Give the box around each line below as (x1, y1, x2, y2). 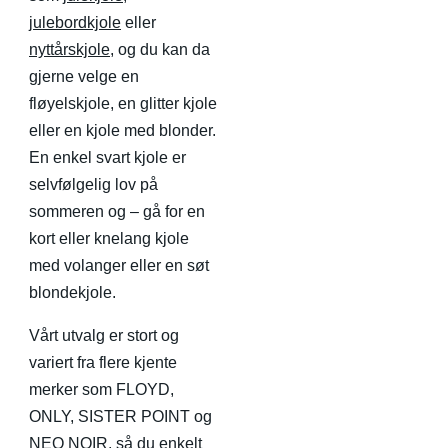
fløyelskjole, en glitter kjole (29, 94, 217, 112)
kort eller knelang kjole (29, 229, 189, 247)
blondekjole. (29, 283, 116, 301)
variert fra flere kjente (29, 353, 177, 371)
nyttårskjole (29, 40, 110, 58)
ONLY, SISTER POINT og (29, 407, 212, 425)
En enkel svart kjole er (29, 148, 186, 166)
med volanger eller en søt (29, 256, 209, 274)
